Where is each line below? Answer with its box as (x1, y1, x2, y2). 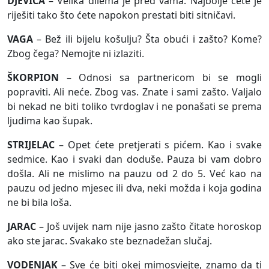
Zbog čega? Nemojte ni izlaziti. (7, 47, 144, 61)
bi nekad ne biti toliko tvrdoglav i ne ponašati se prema (7, 100, 262, 113)
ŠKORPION (7, 71, 59, 85)
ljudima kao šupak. (7, 114, 92, 128)
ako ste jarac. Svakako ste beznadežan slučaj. (7, 234, 212, 248)
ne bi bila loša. (7, 196, 71, 210)
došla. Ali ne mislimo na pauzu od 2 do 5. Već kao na (7, 167, 262, 181)
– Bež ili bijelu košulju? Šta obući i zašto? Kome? (33, 32, 262, 46)
